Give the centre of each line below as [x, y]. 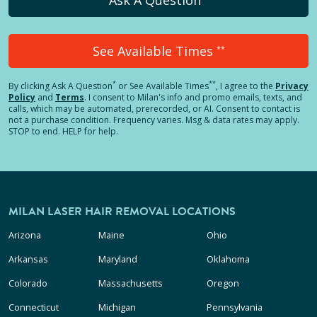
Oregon [223, 283]
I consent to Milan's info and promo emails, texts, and [195, 97]
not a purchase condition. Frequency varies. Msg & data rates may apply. [154, 120]
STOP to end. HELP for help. [63, 131]
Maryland [118, 259]
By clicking [30, 86]
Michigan [117, 307]
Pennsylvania [234, 307]
